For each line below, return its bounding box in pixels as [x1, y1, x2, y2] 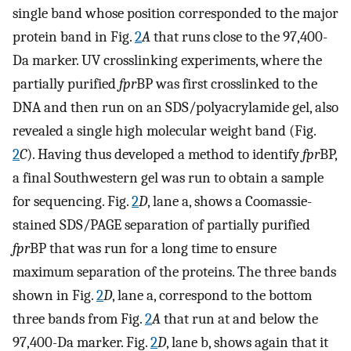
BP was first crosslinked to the [136, 75, 317, 93]
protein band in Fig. [13, 28, 135, 46]
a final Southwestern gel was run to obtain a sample [13, 169, 324, 187]
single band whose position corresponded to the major [13, 5, 338, 23]
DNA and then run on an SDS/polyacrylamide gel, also [13, 99, 338, 117]
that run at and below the [161, 310, 318, 328]
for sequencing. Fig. [13, 193, 132, 211]
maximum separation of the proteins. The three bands [13, 263, 336, 281]
